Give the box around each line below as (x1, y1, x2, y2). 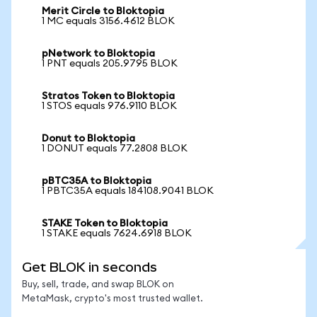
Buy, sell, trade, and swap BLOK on (22, 280, 174, 289)
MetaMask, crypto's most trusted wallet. (22, 294, 203, 304)
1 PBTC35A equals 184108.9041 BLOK (42, 186, 214, 196)
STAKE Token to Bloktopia (42, 219, 168, 229)
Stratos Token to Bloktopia (42, 91, 175, 101)
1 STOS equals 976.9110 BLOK (42, 101, 177, 111)
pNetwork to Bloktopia (42, 49, 155, 59)
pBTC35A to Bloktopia (42, 176, 151, 186)
